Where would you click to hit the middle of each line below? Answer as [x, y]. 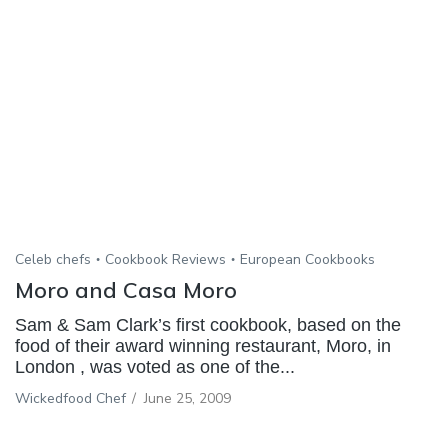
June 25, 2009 [187, 399]
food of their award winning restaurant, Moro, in [203, 346]
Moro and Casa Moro [126, 290]
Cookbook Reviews [165, 260]
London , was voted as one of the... [155, 367]
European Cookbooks [307, 260]
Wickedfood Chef [70, 399]
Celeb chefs [53, 260]
